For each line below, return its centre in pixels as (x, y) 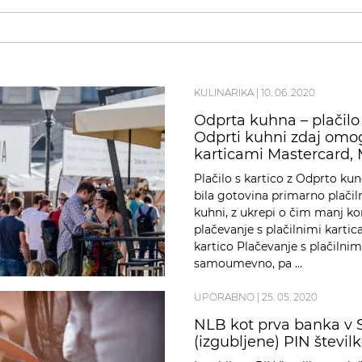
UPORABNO (224, 297)
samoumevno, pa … (248, 264)
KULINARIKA (224, 93)
